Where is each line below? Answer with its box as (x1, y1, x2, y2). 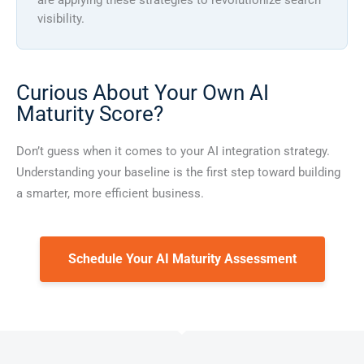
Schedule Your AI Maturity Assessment (67, 250, 297, 266)
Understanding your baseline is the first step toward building (16, 164, 340, 180)
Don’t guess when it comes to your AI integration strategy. (16, 143, 330, 158)
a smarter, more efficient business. (16, 185, 204, 201)
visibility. (37, 11, 84, 26)
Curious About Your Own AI (16, 80, 269, 105)
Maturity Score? (16, 101, 163, 126)
